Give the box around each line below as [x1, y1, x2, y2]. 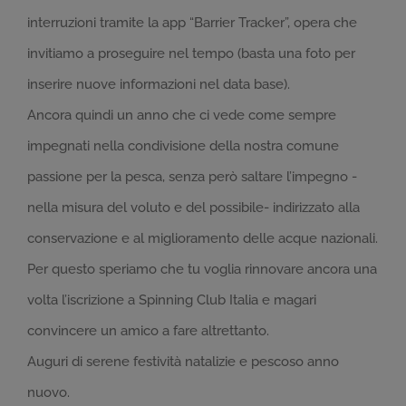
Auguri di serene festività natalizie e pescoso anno [27, 353, 339, 371]
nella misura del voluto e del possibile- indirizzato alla [27, 199, 360, 217]
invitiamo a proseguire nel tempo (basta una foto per [27, 45, 355, 63]
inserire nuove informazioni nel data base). [27, 76, 290, 93]
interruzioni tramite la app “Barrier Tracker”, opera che [27, 14, 357, 32]
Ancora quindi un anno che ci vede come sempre [27, 107, 336, 124]
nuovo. [27, 384, 70, 401]
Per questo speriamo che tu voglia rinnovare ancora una [27, 261, 377, 278]
